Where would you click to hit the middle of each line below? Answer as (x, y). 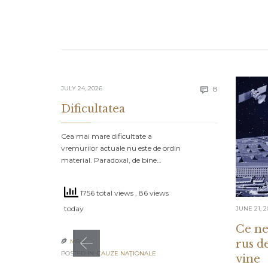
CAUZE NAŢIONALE (127, 254)
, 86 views (152, 193)
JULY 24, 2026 (82, 89)
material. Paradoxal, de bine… (111, 160)
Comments (237, 88)
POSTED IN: (79, 254)
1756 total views (107, 193)
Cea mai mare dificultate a (106, 136)
